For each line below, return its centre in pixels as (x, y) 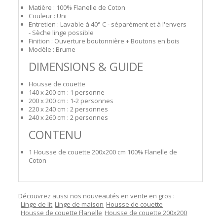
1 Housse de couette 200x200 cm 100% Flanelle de (103, 152)
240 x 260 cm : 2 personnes (69, 117)
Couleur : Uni (48, 16)
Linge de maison (79, 204)
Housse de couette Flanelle (62, 213)
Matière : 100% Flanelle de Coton (77, 7)
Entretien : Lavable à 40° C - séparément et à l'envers (108, 24)
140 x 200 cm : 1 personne (67, 92)
